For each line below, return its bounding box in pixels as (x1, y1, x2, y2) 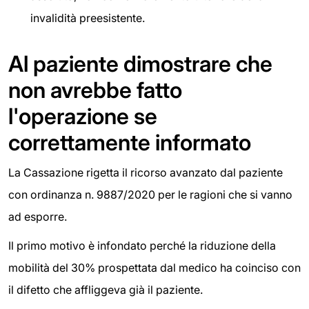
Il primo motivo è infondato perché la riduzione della (8, 238, 276, 252)
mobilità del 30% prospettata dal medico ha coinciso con (8, 260, 301, 275)
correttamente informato (8, 129, 251, 157)
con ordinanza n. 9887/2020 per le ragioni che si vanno (8, 188, 292, 202)
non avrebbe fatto (8, 77, 182, 104)
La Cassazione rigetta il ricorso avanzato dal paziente (8, 166, 283, 180)
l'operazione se (8, 103, 157, 130)
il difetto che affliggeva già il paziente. (8, 282, 203, 297)
